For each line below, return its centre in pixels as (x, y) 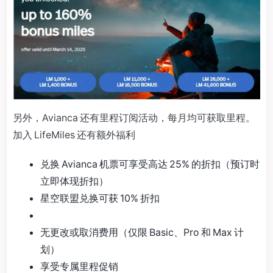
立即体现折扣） (74, 181)
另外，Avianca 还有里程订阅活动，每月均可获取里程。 (134, 117)
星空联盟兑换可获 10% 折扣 (100, 198)
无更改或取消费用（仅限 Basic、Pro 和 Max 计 (142, 232)
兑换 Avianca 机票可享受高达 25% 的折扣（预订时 (150, 164)
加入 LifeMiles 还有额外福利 (74, 134)
